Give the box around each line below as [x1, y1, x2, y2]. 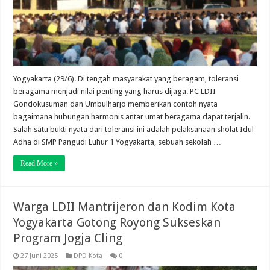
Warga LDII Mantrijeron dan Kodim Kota [13, 199, 236, 214]
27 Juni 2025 [20, 251, 58, 260]
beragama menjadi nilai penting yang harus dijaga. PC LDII [13, 86, 216, 96]
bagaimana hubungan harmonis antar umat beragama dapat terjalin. [13, 111, 251, 121]
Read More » [20, 159, 58, 168]
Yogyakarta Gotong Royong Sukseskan [13, 215, 221, 230]
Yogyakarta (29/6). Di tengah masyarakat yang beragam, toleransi [13, 74, 239, 83]
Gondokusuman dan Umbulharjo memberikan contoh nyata [13, 99, 218, 108]
